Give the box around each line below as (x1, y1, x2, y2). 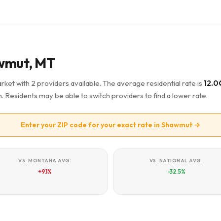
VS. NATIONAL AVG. (149, 157, 203, 164)
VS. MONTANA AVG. (18, 157, 72, 164)
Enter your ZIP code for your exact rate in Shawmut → (21, 120, 200, 129)
